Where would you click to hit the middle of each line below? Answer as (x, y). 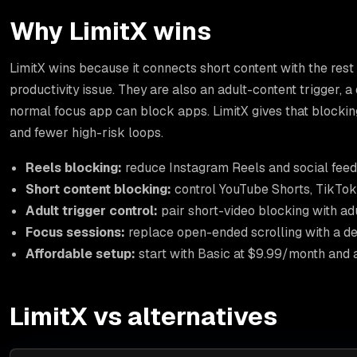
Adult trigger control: (91, 211)
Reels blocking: (73, 168)
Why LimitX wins (111, 30)
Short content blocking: (98, 190)
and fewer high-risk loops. (87, 132)
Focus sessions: (75, 233)
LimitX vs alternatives (144, 316)
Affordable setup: (80, 254)
